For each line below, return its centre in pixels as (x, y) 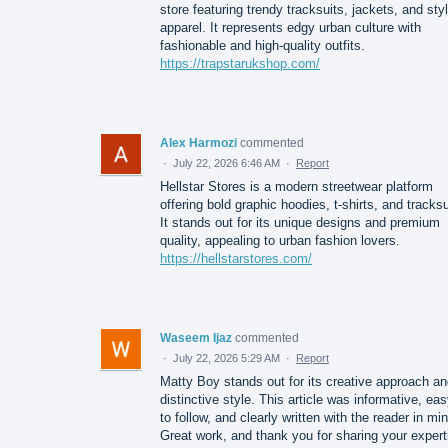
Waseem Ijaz (196, 337)
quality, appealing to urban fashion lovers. (280, 240)
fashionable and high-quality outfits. (262, 45)
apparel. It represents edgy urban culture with (290, 27)
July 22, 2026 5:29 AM (226, 357)
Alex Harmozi (198, 142)
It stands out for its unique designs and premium (300, 222)
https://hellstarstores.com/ (236, 258)
